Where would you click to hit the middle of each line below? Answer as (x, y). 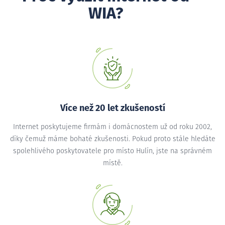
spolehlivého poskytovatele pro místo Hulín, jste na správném (113, 151)
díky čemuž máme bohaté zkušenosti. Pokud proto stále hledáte (113, 139)
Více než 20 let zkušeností (113, 108)
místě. (113, 163)
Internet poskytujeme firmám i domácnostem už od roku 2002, (113, 127)
